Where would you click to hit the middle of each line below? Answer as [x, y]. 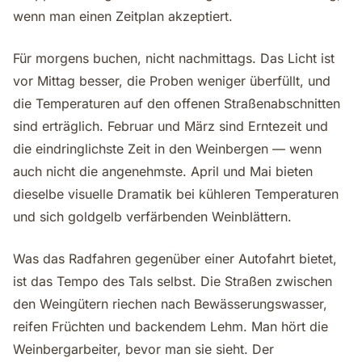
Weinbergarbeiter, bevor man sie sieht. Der [143, 349]
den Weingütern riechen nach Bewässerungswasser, [170, 304]
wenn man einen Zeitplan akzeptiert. [123, 16]
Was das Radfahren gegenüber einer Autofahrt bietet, [175, 259]
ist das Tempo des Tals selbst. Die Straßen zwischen [173, 281]
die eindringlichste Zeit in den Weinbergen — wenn [167, 149]
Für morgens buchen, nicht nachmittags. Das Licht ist [174, 58]
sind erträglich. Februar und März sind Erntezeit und [170, 126]
